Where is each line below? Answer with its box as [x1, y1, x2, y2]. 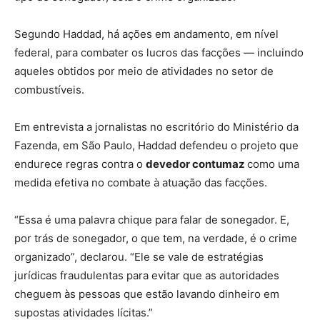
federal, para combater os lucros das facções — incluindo [14, 46, 304, 60]
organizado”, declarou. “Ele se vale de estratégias [14, 250, 264, 264]
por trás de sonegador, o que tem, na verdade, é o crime [14, 231, 297, 246]
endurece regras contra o [14, 157, 146, 171]
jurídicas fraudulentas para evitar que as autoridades [14, 269, 279, 283]
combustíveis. [14, 83, 84, 97]
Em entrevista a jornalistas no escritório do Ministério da [14, 120, 299, 134]
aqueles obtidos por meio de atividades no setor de [14, 64, 274, 79]
